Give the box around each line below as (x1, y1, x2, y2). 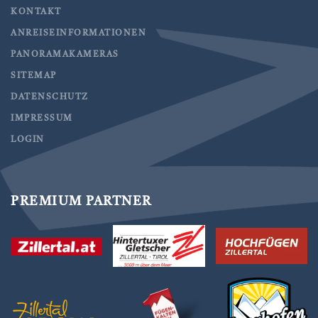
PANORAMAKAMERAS (11, 50, 119, 60)
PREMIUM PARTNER (11, 195, 152, 209)
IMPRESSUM (11, 114, 73, 124)
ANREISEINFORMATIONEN (11, 29, 146, 38)
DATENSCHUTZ (11, 93, 89, 102)
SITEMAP (11, 72, 57, 81)
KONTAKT (11, 8, 62, 17)
